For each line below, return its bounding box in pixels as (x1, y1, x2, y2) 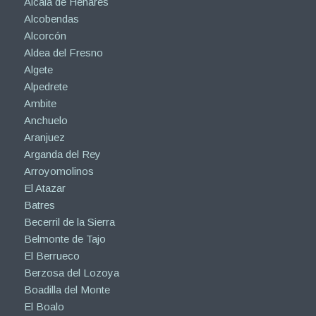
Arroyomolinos (23, 164, 94, 177)
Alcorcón (23, 29, 66, 42)
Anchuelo (23, 114, 68, 126)
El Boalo (23, 300, 64, 312)
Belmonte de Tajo (23, 232, 106, 245)
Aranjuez (23, 130, 65, 143)
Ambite (23, 97, 56, 109)
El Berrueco (23, 249, 80, 262)
